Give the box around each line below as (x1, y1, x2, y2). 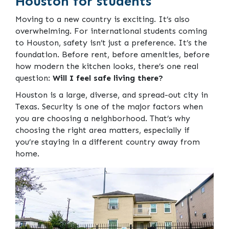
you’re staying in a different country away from (15, 137, 200, 147)
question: (15, 73, 53, 83)
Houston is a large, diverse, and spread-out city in (15, 90, 208, 100)
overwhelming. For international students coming (15, 26, 207, 36)
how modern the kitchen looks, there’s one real (15, 61, 198, 72)
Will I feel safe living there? (53, 73, 163, 83)
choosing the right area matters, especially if (15, 125, 190, 135)
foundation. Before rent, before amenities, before (15, 50, 210, 60)
